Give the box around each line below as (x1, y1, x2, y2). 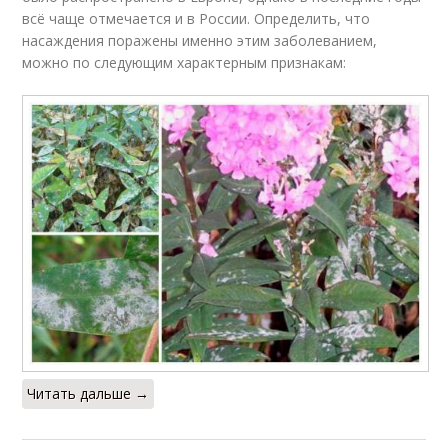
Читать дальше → (27, 384, 150, 403)
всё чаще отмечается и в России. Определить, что (22, 8, 371, 28)
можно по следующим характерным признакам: (22, 52, 347, 72)
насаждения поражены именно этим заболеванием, (22, 30, 378, 50)
